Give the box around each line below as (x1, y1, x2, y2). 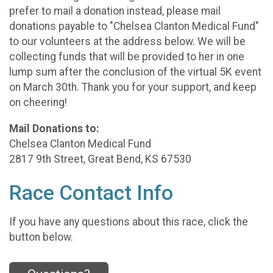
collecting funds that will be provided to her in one (9, 50, 244, 63)
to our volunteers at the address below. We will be (9, 35, 246, 48)
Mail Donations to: (9, 122, 99, 135)
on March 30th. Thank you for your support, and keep (9, 80, 257, 93)
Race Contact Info (9, 180, 173, 205)
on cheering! (9, 96, 69, 108)
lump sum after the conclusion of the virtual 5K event (9, 65, 261, 78)
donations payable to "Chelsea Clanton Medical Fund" (9, 19, 259, 32)
